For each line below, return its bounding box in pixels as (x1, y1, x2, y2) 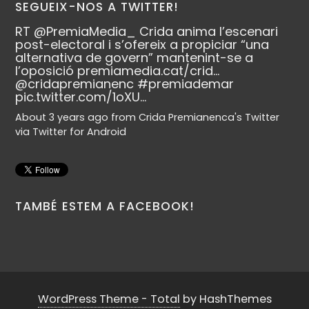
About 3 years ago (15, 110, 109, 125)
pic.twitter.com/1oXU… (15, 88, 147, 106)
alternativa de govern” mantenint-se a (15, 48, 254, 66)
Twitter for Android (32, 125, 127, 139)
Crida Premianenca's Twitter (139, 110, 280, 125)
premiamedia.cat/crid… (77, 61, 220, 79)
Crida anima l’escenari (136, 22, 279, 40)
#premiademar (137, 74, 235, 92)
